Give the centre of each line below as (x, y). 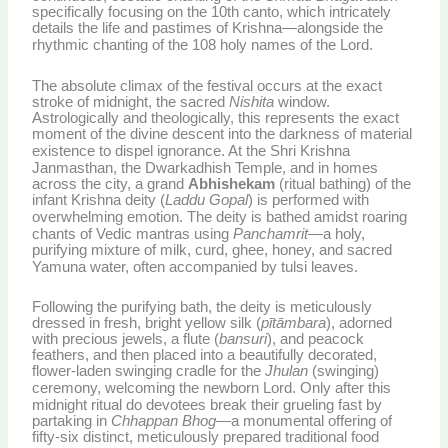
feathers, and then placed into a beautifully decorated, (205, 355)
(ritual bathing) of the (343, 183)
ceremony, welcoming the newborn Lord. (164, 388)
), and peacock (316, 339)
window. (302, 101)
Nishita (252, 101)
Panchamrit (271, 233)
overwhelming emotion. (108, 216)
